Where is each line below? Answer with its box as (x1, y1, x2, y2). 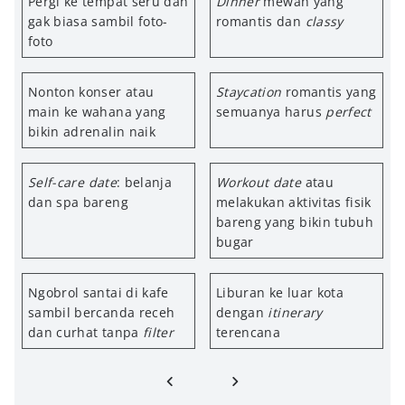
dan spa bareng (28, 193, 128, 211)
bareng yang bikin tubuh (216, 213, 374, 231)
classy (305, 13, 344, 30)
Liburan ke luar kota (216, 284, 344, 301)
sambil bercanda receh (28, 304, 175, 321)
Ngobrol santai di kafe (28, 284, 169, 301)
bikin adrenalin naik (28, 123, 155, 140)
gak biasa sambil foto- (28, 13, 168, 30)
